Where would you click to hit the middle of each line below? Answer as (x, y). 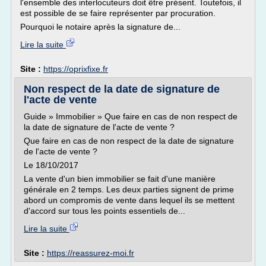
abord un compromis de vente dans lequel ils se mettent (129, 200)
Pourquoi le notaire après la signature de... (100, 27)
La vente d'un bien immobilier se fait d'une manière (120, 179)
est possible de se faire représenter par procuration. (118, 13)
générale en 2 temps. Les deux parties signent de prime (129, 189)
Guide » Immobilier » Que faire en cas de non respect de (131, 116)
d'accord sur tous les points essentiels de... (104, 211)
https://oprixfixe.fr (76, 69)
